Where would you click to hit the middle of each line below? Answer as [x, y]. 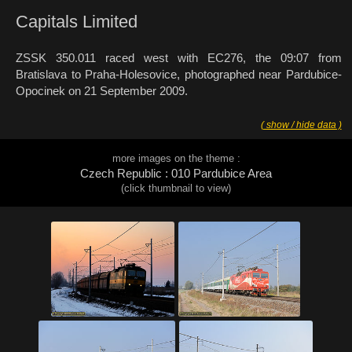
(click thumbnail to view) [176, 188]
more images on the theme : [176, 158]
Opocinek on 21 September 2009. [102, 90]
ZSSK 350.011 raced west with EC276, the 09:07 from [179, 57]
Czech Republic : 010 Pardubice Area [176, 173]
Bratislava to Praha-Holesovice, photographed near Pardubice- [179, 74]
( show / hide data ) [301, 125]
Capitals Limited [77, 22]
